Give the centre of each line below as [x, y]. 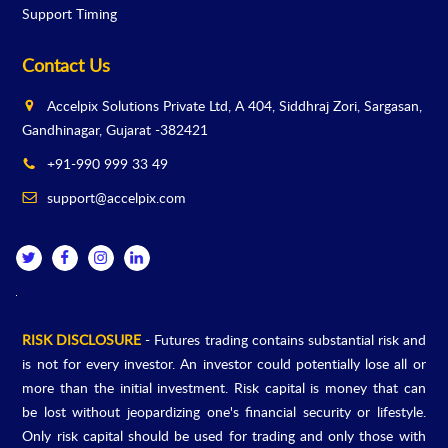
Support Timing [70, 14]
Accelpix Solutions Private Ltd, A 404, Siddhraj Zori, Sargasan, [235, 106]
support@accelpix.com [117, 198]
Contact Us [66, 65]
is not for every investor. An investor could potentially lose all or [224, 364]
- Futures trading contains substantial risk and [283, 340]
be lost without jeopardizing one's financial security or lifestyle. [224, 412]
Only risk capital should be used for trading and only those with [224, 436]
